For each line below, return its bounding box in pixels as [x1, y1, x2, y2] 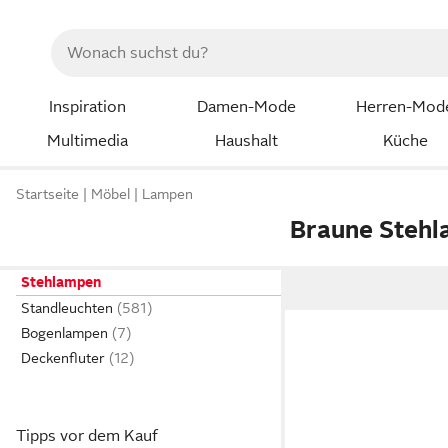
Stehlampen [21, 274, 101, 290]
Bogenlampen [21, 325, 108, 341]
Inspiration [48, 98, 126, 116]
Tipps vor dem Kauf [16, 427, 158, 445]
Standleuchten [21, 300, 113, 316]
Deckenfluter [21, 350, 105, 366]
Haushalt [214, 131, 278, 150]
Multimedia [46, 131, 128, 150]
